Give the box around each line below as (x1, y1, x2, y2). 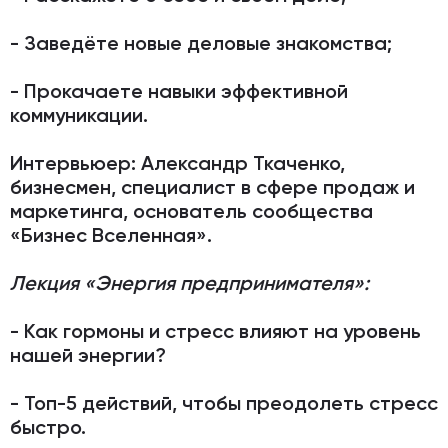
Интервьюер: (10, 154, 136, 175)
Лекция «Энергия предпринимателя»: (10, 274, 369, 295)
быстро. (10, 418, 86, 439)
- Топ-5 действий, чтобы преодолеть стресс (10, 394, 438, 415)
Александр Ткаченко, (136, 154, 345, 175)
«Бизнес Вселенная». (10, 226, 212, 247)
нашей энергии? (10, 346, 166, 367)
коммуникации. (10, 106, 148, 127)
